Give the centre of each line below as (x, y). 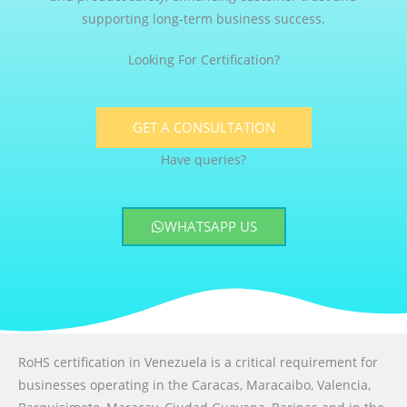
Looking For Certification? (203, 60)
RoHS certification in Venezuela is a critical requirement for (198, 362)
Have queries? (203, 160)
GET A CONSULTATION (203, 128)
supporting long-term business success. (203, 19)
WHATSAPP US (210, 227)
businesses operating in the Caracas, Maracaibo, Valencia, (194, 385)
